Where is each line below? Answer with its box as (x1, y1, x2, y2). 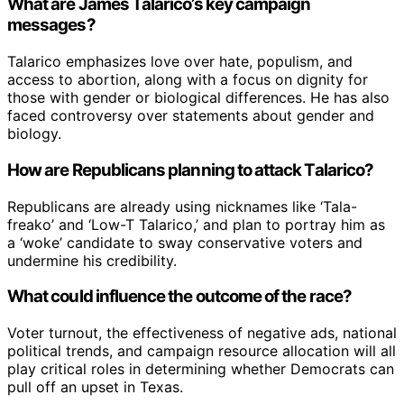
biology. (7, 124, 61, 143)
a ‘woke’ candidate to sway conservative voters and (7, 233, 363, 252)
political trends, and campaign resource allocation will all (7, 342, 396, 361)
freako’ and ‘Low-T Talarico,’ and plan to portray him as (7, 215, 385, 234)
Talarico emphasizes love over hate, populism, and (7, 52, 353, 71)
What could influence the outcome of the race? (7, 286, 352, 308)
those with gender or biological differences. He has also (7, 88, 390, 107)
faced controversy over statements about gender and (7, 106, 374, 125)
